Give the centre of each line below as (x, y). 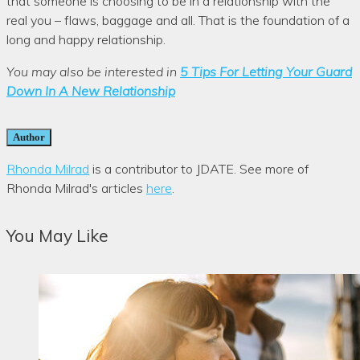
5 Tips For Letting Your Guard (266, 71)
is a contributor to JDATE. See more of (199, 168)
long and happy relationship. (86, 39)
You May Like (57, 235)
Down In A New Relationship (91, 90)
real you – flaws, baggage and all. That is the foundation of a (178, 20)
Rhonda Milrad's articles (76, 188)
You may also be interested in (93, 71)
